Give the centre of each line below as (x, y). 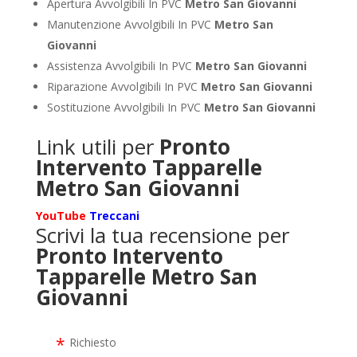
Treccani (114, 215)
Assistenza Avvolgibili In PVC (121, 65)
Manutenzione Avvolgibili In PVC (130, 24)
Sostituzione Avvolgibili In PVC (125, 107)
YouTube (61, 215)
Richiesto (92, 342)
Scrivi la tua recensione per (162, 235)
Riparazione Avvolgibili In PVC (124, 86)
